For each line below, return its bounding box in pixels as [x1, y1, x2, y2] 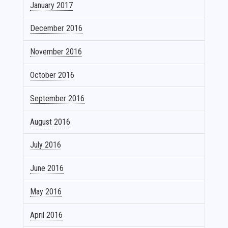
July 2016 [30, 140, 62, 150]
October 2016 [30, 70, 75, 80]
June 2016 [30, 163, 64, 174]
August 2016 [30, 117, 71, 127]
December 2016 [30, 23, 83, 34]
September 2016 [30, 93, 85, 103]
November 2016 [30, 47, 82, 57]
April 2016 [30, 210, 63, 220]
